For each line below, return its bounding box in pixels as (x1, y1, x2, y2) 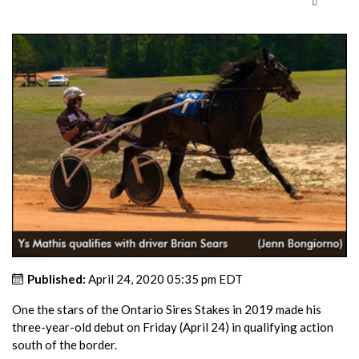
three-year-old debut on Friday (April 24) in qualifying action (12, 320, 333, 335)
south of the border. (12, 337, 117, 353)
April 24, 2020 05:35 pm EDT (88, 272, 243, 287)
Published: (25, 272, 88, 287)
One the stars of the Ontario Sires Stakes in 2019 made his (12, 302, 321, 317)
